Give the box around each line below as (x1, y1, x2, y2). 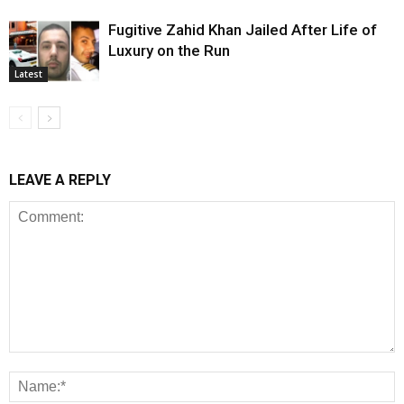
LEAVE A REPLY (9, 171, 111, 189)
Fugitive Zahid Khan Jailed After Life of (108, 21, 377, 40)
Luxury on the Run (108, 41, 230, 60)
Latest (14, 68, 42, 81)
